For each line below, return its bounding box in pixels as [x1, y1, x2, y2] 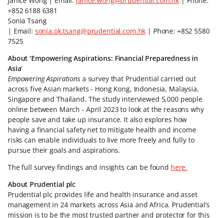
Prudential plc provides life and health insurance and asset [8, 190, 198, 199]
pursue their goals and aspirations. [8, 145, 121, 155]
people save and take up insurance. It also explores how [8, 115, 187, 124]
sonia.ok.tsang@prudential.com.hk [35, 26, 146, 36]
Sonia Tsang [8, 16, 47, 25]
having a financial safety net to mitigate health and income [8, 125, 196, 134]
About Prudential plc [8, 180, 76, 189]
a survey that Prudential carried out [80, 74, 196, 83]
